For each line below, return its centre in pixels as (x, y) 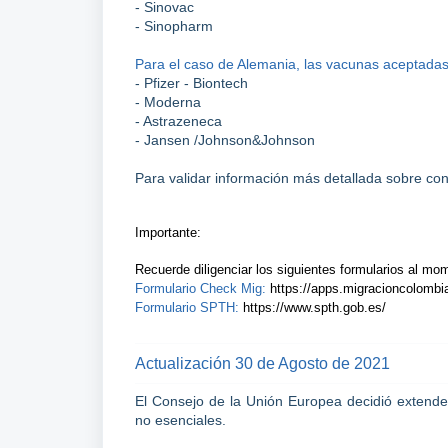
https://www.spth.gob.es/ (314, 308)
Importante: (168, 233)
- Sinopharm (174, 26)
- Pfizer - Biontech (191, 83)
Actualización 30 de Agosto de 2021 (262, 364)
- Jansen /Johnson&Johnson (225, 140)
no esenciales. (180, 420)
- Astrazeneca (178, 121)
